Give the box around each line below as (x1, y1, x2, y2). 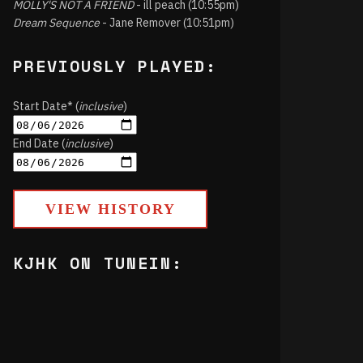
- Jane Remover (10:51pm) (100, 15, 234, 30)
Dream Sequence (13, 15, 100, 30)
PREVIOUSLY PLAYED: (13, 54, 217, 78)
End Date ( (13, 136, 65, 151)
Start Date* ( (13, 99, 79, 113)
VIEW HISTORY (45, 201, 176, 217)
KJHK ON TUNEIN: (13, 251, 183, 275)
